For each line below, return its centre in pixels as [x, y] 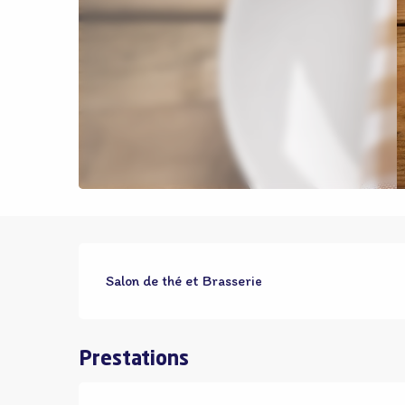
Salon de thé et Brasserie [184, 281]
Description [169, 266]
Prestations [134, 360]
